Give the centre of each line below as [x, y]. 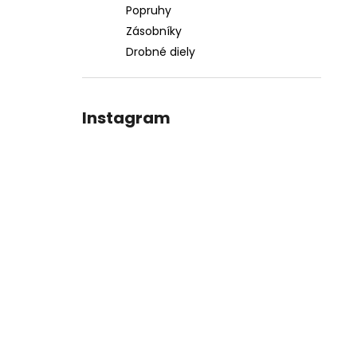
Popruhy [149, 10]
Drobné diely [161, 52]
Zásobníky [154, 31]
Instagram [126, 118]
